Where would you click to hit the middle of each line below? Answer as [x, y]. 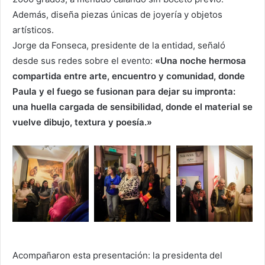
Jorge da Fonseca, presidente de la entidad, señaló [119, 45]
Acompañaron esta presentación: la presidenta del [117, 255]
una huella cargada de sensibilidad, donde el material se [132, 106]
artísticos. [33, 30]
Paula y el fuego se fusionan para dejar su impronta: [124, 91]
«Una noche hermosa [201, 60]
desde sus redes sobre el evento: [84, 60]
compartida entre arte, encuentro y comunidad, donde [129, 76]
